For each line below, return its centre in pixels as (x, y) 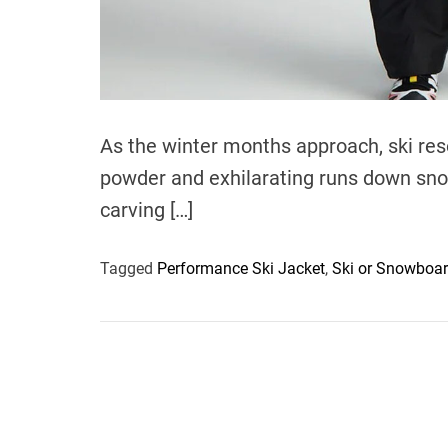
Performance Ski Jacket (241, 269)
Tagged (128, 269)
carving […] (146, 210)
